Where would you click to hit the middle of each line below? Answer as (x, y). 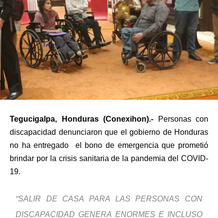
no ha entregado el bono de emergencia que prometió (109, 145)
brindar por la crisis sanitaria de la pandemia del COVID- (109, 159)
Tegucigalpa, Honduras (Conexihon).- (82, 119)
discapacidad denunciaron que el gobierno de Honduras (109, 132)
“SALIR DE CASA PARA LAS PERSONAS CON (109, 199)
